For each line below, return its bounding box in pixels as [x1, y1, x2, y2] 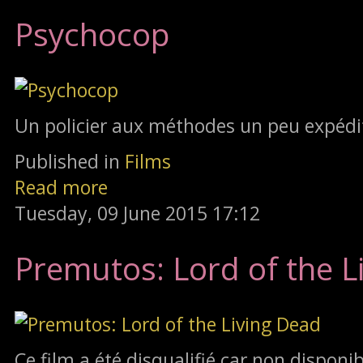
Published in [15, 147, 120, 174]
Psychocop [15, 13, 169, 56]
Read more [15, 173, 108, 200]
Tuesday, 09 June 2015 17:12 [15, 199, 260, 226]
